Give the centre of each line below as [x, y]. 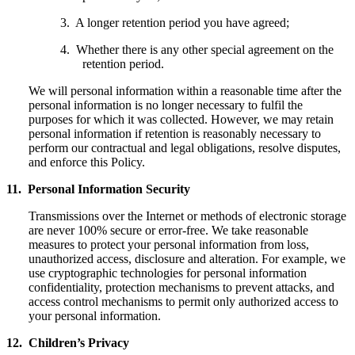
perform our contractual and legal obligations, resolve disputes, [185, 147]
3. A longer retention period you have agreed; [175, 22]
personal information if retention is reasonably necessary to [175, 133]
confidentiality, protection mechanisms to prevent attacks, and [181, 287]
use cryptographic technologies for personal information [168, 273]
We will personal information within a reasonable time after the [185, 90]
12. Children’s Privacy [68, 342]
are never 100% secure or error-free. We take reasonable [168, 230]
